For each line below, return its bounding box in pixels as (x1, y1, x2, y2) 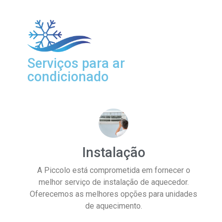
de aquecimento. (85, 201, 142, 211)
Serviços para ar (27, 55, 125, 71)
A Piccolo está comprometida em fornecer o (37, 165, 190, 175)
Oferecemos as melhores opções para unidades (30, 189, 197, 199)
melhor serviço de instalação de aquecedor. (38, 177, 189, 187)
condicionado (27, 69, 109, 85)
